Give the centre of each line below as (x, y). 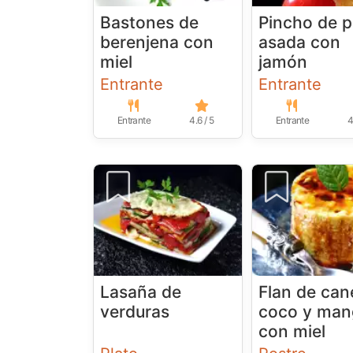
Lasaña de (141, 292)
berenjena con (157, 43)
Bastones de (149, 23)
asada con (300, 43)
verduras (135, 312)
